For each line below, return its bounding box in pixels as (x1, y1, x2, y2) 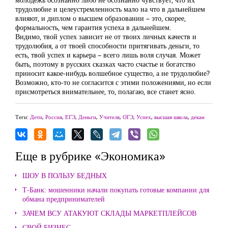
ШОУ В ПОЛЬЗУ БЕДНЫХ (22, 170, 107, 180)
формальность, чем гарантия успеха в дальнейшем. (15, 22, 172, 32)
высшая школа (154, 113, 188, 121)
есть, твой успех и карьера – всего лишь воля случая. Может (15, 50, 201, 60)
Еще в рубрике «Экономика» (15, 147, 165, 164)
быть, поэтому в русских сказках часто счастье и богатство (15, 59, 195, 69)
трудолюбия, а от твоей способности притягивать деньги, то (15, 41, 199, 50)
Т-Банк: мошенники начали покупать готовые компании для (22, 185, 209, 194)
